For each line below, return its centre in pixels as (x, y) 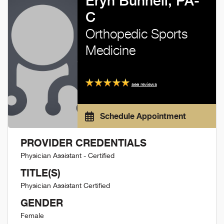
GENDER (42, 203)
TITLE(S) (40, 173)
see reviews (144, 84)
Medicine (110, 50)
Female (32, 215)
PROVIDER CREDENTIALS (83, 143)
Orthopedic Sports (136, 34)
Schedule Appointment (142, 116)
